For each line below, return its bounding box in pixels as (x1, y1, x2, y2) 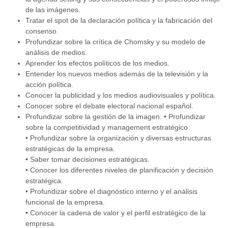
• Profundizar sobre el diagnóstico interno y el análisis (25, 187, 197, 195)
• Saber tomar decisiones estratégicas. (25, 155, 150, 163)
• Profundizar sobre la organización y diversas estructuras (25, 133, 211, 142)
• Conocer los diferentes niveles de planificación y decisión (25, 165, 213, 174)
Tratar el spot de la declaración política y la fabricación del (25, 16, 212, 24)
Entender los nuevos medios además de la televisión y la (25, 69, 208, 78)
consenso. (25, 26, 59, 35)
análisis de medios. (25, 48, 87, 56)
